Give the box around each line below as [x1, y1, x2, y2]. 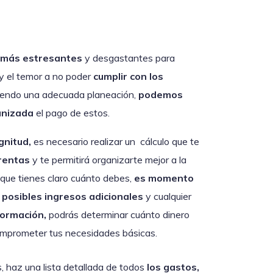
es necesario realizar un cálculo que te [31, 135, 199, 148]
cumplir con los [93, 69, 163, 82]
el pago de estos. [34, 106, 115, 119]
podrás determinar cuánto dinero [46, 208, 190, 221]
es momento [134, 172, 194, 185]
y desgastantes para [82, 51, 175, 64]
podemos [138, 88, 183, 101]
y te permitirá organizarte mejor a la [30, 154, 186, 166]
